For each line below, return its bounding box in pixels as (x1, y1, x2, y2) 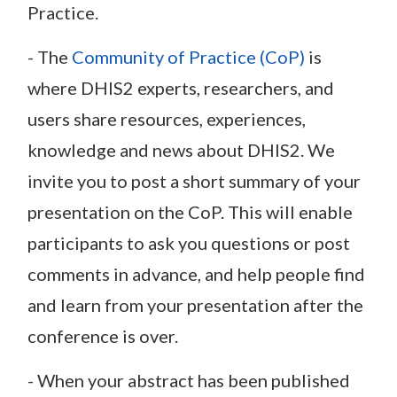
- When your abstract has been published (27, 369, 350, 391)
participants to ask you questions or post (27, 231, 350, 253)
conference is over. (27, 324, 178, 346)
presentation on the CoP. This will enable (27, 200, 353, 222)
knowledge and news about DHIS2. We (27, 138, 335, 160)
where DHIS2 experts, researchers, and (27, 76, 334, 98)
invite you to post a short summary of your (27, 169, 361, 191)
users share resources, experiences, (27, 107, 306, 129)
